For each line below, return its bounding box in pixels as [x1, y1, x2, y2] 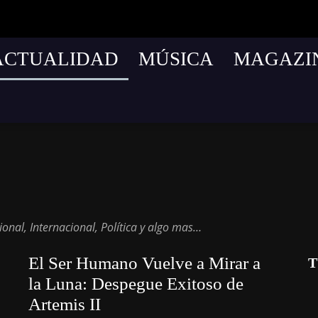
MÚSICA [138, 48, 214, 70]
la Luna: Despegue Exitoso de [28, 274, 243, 293]
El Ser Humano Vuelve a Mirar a [28, 253, 261, 273]
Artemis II [28, 295, 101, 314]
